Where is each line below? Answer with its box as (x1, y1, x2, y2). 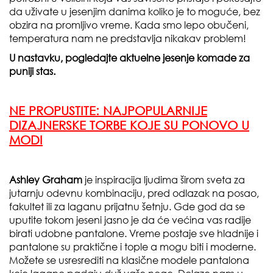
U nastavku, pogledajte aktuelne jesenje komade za (9, 52, 250, 64)
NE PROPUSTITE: (9, 103, 103, 118)
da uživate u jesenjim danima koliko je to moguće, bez (9, 5, 260, 18)
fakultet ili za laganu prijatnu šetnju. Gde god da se (9, 200, 245, 213)
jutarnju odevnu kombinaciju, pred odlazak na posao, (9, 187, 259, 199)
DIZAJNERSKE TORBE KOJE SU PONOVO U (9, 118, 249, 132)
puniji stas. (9, 65, 55, 77)
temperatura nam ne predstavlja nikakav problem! (9, 32, 246, 44)
